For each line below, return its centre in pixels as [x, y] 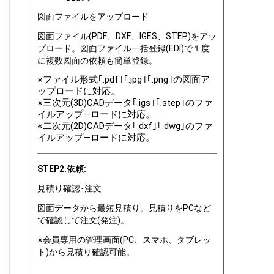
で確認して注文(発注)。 [83, 220]
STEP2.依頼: [62, 168]
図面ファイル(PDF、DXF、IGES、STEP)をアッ [127, 36]
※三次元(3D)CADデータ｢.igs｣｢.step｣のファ [125, 102]
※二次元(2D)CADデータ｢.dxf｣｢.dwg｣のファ [125, 126]
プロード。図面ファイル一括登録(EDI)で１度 [124, 48]
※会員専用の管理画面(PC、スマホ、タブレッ [124, 239]
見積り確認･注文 [69, 188]
